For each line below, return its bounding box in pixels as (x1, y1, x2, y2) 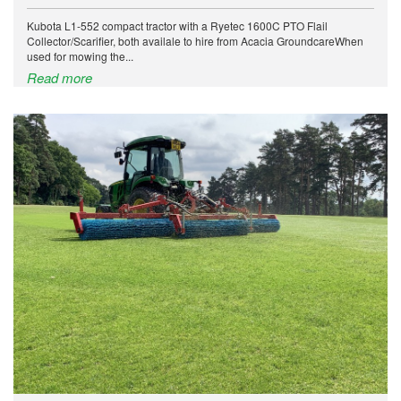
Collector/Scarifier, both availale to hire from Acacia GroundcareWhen (27, 32, 363, 48)
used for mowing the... (27, 47, 133, 64)
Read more (27, 67, 92, 87)
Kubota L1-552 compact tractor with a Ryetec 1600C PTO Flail (27, 17, 328, 33)
